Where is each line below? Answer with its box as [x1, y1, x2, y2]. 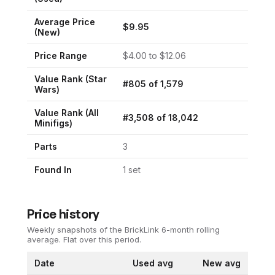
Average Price [34, 17, 95, 27]
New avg [203, 258, 241, 268]
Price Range [34, 50, 87, 61]
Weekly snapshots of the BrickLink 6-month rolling [27, 225, 220, 234]
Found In [34, 165, 72, 175]
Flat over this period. [61, 234, 141, 244]
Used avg [133, 258, 173, 268]
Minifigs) [34, 118, 72, 128]
